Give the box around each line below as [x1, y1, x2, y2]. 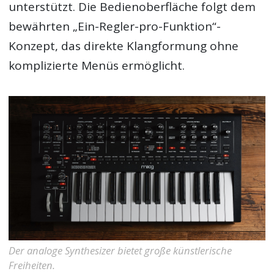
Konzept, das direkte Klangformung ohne [9, 37, 239, 54]
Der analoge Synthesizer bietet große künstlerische [9, 243, 232, 257]
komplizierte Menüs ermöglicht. [9, 57, 185, 73]
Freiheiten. [9, 257, 56, 272]
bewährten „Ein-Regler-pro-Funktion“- [9, 18, 221, 34]
